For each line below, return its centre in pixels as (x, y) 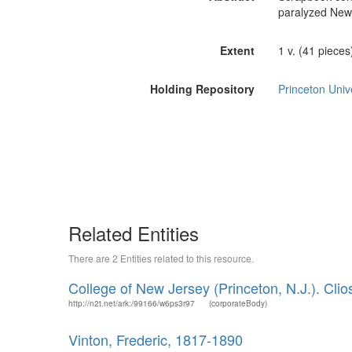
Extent (237, 50)
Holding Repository (202, 89)
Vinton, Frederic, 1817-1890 (156, 339)
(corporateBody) (238, 303)
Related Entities (134, 233)
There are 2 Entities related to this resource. (161, 258)
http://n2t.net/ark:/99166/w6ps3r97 (132, 303)
